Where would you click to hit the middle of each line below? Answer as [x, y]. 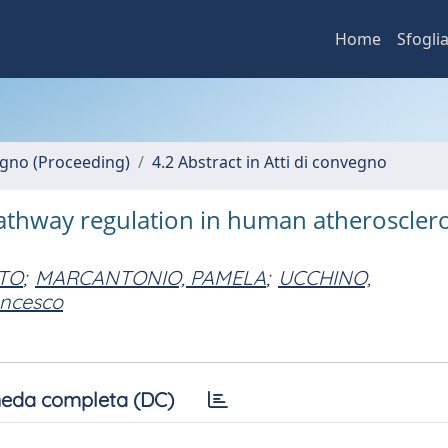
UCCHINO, [324, 277]
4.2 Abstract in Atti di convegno [269, 162]
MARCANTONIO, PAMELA [150, 277]
